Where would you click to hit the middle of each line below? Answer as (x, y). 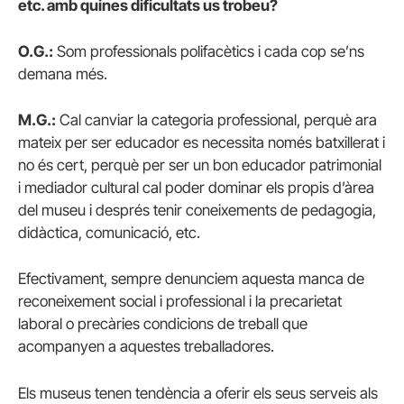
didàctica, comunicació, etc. (109, 233)
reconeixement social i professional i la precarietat (180, 302)
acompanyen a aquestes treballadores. (146, 347)
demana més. (63, 74)
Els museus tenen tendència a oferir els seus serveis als (198, 393)
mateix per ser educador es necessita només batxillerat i (202, 143)
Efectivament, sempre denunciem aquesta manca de (191, 279)
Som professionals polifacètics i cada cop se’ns (209, 52)
